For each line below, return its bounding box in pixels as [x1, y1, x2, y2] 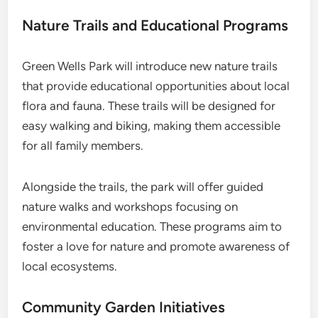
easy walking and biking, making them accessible [22, 118, 281, 133]
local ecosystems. [22, 258, 118, 273]
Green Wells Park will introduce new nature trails [22, 58, 278, 73]
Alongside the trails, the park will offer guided [22, 179, 264, 194]
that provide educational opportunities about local [22, 78, 290, 93]
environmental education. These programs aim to [22, 219, 283, 234]
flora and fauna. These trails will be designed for [22, 98, 276, 113]
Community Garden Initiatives [22, 297, 226, 316]
